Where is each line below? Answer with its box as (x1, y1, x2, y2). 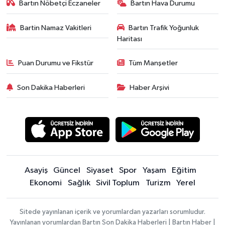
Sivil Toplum (96, 178, 140, 187)
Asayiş (24, 166, 48, 175)
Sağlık (67, 178, 90, 187)
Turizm (145, 178, 171, 187)
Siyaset (86, 166, 114, 175)
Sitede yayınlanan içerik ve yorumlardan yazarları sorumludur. (20, 208, 205, 215)
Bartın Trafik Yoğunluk (129, 24, 199, 32)
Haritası (117, 35, 142, 43)
